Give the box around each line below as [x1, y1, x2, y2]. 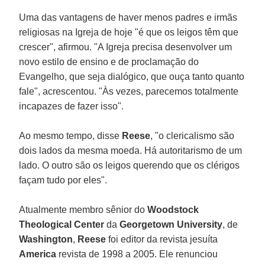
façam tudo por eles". [19, 174, 108, 185]
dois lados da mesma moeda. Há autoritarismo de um [19, 145, 243, 156]
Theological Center [19, 219, 107, 230]
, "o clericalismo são [150, 130, 235, 141]
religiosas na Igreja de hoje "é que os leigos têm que [19, 27, 239, 37]
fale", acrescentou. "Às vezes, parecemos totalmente [19, 86, 239, 96]
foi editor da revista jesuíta [108, 234, 218, 244]
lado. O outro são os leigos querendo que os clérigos [19, 160, 240, 170]
